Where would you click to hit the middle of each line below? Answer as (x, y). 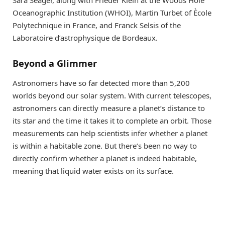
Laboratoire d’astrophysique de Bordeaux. (85, 38)
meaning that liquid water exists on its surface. (93, 171)
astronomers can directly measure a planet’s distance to (109, 108)
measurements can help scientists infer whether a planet (110, 133)
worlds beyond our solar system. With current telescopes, (112, 96)
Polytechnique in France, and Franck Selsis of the (97, 25)
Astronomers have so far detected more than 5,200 (101, 83)
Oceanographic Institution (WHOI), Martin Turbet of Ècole (112, 13)
